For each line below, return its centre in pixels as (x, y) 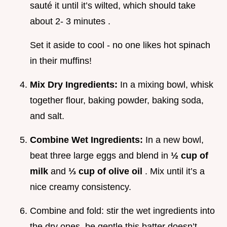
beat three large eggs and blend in (100, 156)
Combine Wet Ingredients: (88, 140)
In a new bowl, (175, 140)
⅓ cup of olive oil (107, 172)
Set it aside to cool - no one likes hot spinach (120, 45)
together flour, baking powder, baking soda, (117, 101)
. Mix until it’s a (175, 172)
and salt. (47, 116)
